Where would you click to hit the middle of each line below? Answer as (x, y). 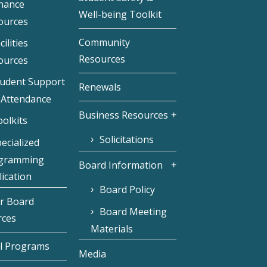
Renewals (100, 87)
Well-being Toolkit (120, 15)
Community (105, 43)
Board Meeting (133, 212)
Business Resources (124, 115)
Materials (112, 229)
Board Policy (128, 190)
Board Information (121, 165)
